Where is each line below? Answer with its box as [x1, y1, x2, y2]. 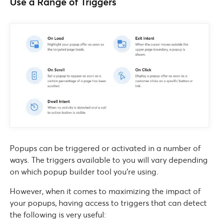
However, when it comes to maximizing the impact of [10, 186, 200, 196]
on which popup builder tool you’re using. [10, 166, 158, 176]
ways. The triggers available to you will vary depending [10, 154, 208, 165]
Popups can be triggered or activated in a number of [10, 143, 200, 153]
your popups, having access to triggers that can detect [10, 197, 207, 208]
